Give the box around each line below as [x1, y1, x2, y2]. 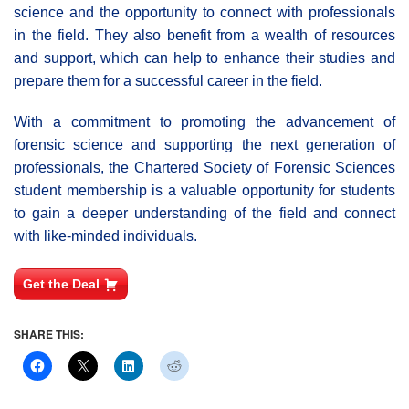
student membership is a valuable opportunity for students [14, 183, 395, 199]
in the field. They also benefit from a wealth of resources [14, 27, 395, 44]
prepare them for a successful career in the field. [14, 73, 322, 89]
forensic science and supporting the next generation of [14, 137, 395, 153]
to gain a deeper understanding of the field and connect [14, 205, 395, 222]
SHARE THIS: [14, 326, 84, 343]
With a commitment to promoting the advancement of [14, 114, 395, 131]
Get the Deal [23, 277, 100, 292]
